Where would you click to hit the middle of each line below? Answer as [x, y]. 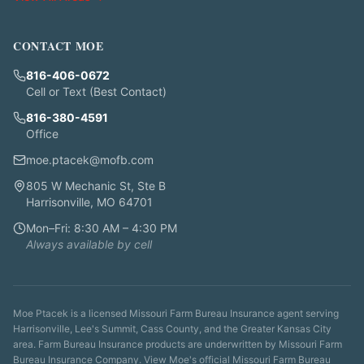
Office [42, 134]
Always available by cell [89, 244]
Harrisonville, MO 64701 [89, 202]
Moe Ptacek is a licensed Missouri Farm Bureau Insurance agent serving [176, 313]
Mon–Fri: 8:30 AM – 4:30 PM [102, 228]
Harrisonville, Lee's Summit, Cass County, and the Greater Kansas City [172, 329]
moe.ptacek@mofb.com [90, 160]
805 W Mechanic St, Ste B [96, 186]
